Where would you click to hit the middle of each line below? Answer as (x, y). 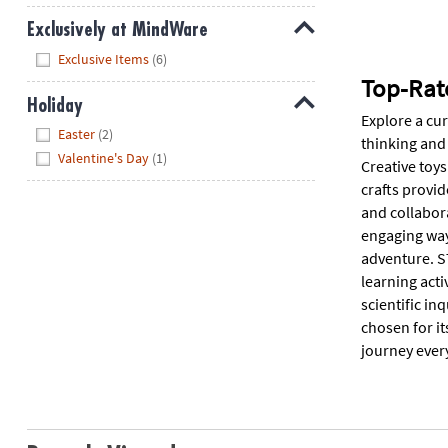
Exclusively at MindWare (117, 30)
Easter (77, 134)
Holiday (54, 105)
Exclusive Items (104, 59)
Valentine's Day (104, 157)
